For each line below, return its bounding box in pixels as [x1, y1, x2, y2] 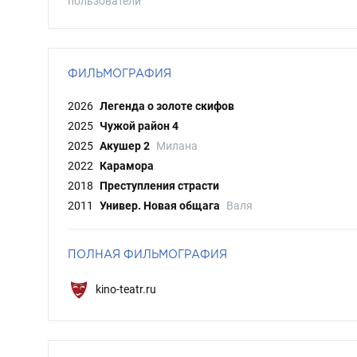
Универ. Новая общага [100, 199, 220, 212]
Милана [156, 139, 198, 152]
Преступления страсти [100, 179, 219, 192]
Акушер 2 [100, 139, 150, 152]
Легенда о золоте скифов [100, 100, 234, 112]
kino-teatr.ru [93, 282, 156, 296]
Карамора [100, 159, 154, 172]
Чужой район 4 [100, 120, 178, 132]
